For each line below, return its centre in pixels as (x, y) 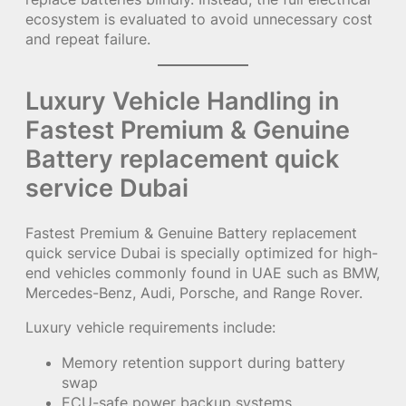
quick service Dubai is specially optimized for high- (202, 253)
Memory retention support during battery (203, 362)
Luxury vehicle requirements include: (150, 328)
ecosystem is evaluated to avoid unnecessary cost (199, 19)
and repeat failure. (88, 39)
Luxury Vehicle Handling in (182, 101)
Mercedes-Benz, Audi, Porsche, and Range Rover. (194, 293)
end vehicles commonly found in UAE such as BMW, (203, 273)
